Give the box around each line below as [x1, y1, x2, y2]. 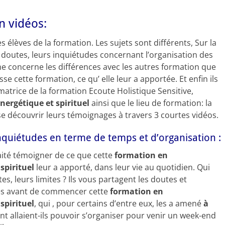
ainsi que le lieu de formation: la [91, 97, 212, 108]
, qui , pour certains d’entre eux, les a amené [34, 198, 201, 209]
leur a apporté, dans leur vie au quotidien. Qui [34, 162, 210, 173]
